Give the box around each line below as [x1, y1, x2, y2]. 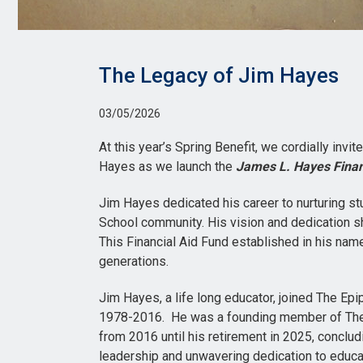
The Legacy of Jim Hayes [99, 63, 339, 88]
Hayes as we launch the [99, 159, 236, 175]
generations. [99, 253, 169, 269]
